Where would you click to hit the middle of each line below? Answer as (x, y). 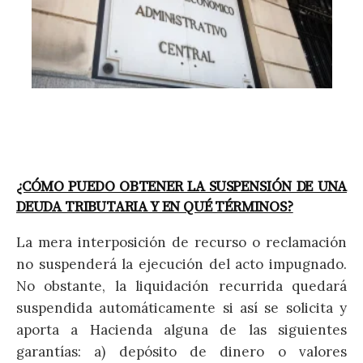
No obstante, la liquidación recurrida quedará (181, 286)
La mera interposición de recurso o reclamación (181, 242)
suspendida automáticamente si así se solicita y (181, 307)
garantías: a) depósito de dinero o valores (181, 351)
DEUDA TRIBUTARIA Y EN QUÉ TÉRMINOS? (155, 207)
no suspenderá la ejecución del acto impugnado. (181, 264)
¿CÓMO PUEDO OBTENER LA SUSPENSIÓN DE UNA (181, 186)
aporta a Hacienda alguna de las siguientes (181, 329)
